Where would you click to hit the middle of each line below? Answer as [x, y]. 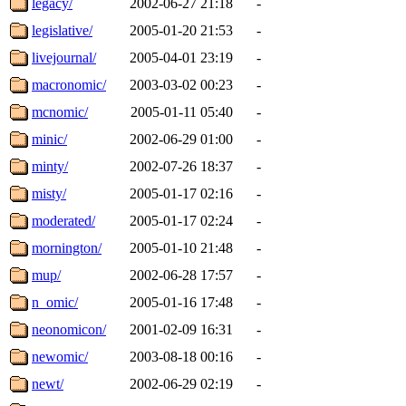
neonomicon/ [69, 329]
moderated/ [63, 220]
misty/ [49, 193]
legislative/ [62, 30]
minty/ [50, 166]
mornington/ [67, 247]
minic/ [49, 139]
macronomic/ [69, 84]
